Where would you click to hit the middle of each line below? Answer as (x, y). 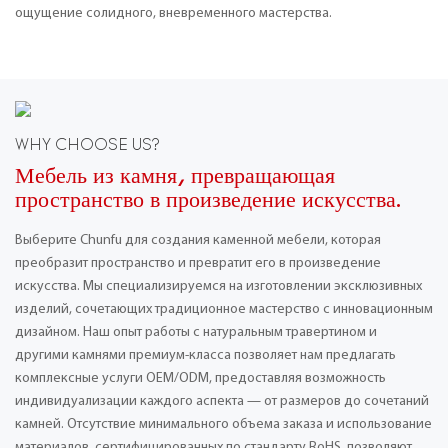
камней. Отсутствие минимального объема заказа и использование (223, 424)
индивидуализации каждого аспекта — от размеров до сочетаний (222, 401)
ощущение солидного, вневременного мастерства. (173, 13)
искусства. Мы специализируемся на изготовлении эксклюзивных (218, 286)
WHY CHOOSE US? (87, 146)
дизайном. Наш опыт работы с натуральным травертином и (196, 332)
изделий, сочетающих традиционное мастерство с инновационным (224, 309)
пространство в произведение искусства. (208, 202)
